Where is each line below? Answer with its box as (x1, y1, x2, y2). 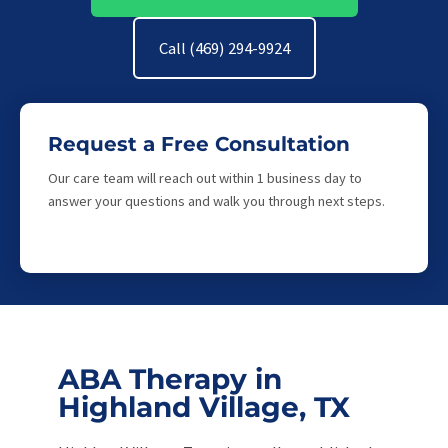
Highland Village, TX (58, 390, 351, 424)
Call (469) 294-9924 (158, 37, 290, 59)
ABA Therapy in (58, 362, 283, 396)
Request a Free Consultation (48, 132, 350, 156)
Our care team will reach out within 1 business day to (48, 169, 362, 187)
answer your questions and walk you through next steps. (48, 192, 385, 210)
